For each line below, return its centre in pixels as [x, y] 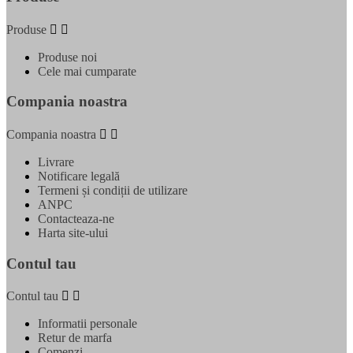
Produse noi [67, 57]
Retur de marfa [75, 338]
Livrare [56, 162]
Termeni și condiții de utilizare [113, 190]
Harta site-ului [73, 232]
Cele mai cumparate [87, 71]
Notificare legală [79, 176]
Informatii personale [87, 324]
